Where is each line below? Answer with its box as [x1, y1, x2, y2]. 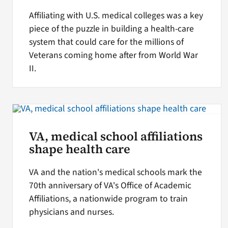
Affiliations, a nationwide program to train [28, 192, 188, 206]
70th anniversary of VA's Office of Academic [28, 179, 191, 192]
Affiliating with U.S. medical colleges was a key [28, 9, 203, 22]
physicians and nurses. [28, 206, 114, 219]
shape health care [28, 141, 130, 158]
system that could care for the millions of [28, 35, 184, 48]
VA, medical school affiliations [28, 128, 203, 145]
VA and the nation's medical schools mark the [28, 166, 202, 179]
